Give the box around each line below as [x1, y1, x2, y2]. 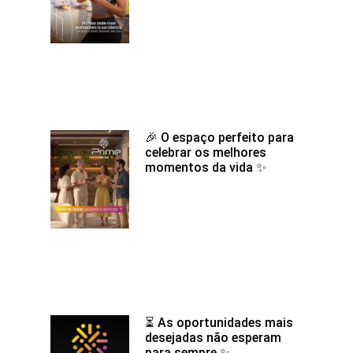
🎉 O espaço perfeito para [145, 130, 294, 146]
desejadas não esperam [145, 330, 281, 346]
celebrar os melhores [145, 145, 266, 161]
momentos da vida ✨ [145, 160, 266, 176]
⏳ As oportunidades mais [145, 315, 293, 331]
